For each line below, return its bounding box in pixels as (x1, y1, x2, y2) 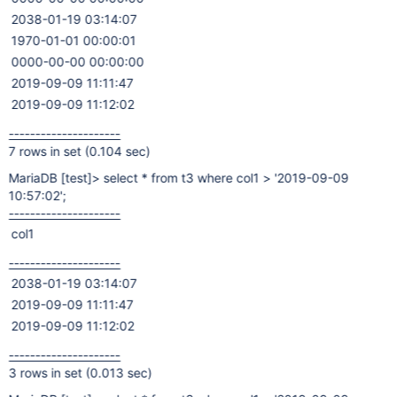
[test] (60, 170, 92, 185)
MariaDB (8, 170, 61, 185)
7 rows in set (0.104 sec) (8, 144, 151, 159)
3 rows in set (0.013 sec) (8, 365, 152, 380)
